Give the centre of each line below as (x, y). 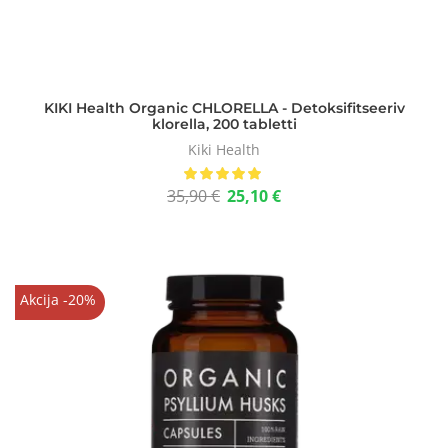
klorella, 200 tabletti (224, 124)
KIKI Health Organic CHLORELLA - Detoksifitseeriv (224, 108)
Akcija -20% (57, 299)
